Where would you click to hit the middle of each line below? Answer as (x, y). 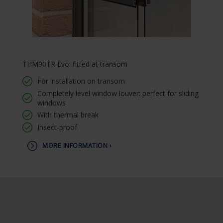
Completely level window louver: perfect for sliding (118, 93)
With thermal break (68, 115)
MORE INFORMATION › (77, 146)
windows (52, 103)
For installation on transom (81, 81)
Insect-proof (57, 127)
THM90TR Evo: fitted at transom (75, 64)
